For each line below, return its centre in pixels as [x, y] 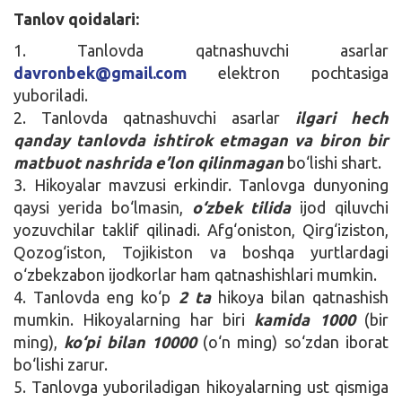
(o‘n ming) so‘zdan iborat [296, 341]
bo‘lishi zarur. [61, 364]
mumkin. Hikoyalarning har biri [134, 319]
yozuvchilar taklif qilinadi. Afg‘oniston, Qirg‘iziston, [201, 229]
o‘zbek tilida [241, 207]
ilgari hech [342, 117]
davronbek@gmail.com [100, 72]
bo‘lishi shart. [332, 162]
